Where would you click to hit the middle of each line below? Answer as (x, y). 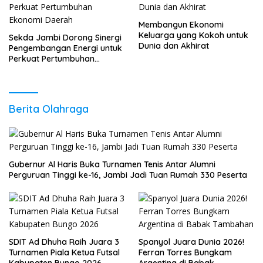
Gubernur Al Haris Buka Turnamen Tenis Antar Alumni (112, 165)
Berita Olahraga (49, 109)
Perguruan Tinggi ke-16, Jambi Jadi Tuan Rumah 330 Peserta (128, 175)
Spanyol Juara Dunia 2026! (191, 242)
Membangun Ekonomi (181, 25)
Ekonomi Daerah (42, 70)
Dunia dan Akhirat (174, 46)
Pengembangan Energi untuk (65, 48)
